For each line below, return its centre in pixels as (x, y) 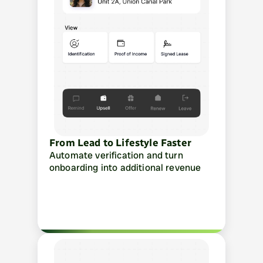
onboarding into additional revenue (125, 168)
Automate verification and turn (116, 155)
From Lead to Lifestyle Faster (120, 143)
